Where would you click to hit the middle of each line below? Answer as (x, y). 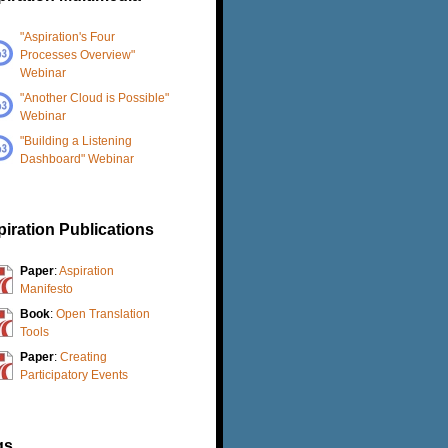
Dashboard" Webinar (77, 158)
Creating (83, 356)
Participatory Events (74, 374)
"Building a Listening (76, 140)
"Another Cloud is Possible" (94, 97)
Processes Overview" (77, 54)
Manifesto (46, 288)
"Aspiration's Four (67, 36)
